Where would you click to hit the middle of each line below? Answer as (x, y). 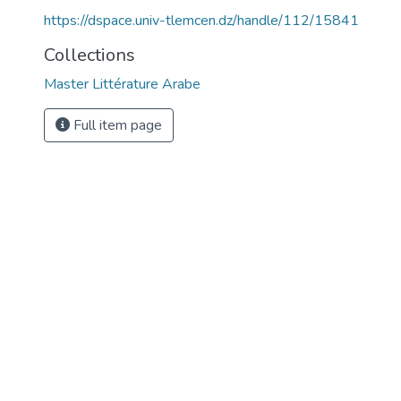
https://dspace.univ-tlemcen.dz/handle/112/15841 (201, 21)
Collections (90, 55)
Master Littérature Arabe (122, 84)
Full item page (116, 125)
